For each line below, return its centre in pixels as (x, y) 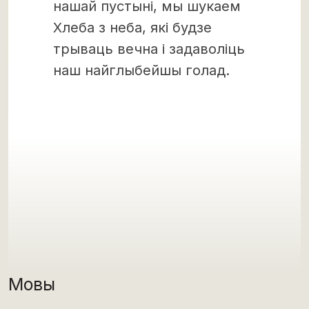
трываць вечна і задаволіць (149, 49)
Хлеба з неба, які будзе (132, 28)
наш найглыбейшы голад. (141, 70)
